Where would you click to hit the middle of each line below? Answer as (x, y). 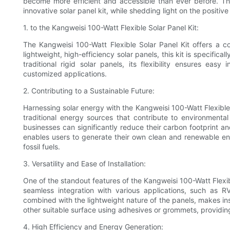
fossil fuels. (42, 147)
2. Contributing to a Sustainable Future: (89, 91)
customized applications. (65, 74)
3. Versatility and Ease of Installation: (84, 164)
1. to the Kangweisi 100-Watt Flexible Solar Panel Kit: (111, 28)
